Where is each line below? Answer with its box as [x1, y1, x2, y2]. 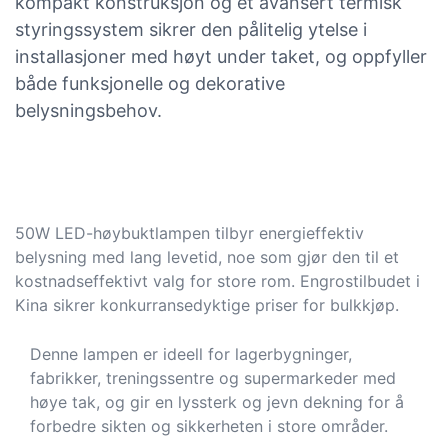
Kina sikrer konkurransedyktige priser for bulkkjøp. [15, 294, 399, 315]
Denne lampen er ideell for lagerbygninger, [30, 344, 352, 365]
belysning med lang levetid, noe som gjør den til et [15, 246, 399, 267]
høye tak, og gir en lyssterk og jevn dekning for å [30, 392, 404, 413]
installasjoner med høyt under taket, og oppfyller [15, 45, 427, 67]
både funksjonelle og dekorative [15, 72, 285, 94]
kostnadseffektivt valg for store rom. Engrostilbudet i [15, 270, 420, 291]
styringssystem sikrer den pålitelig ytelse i [15, 18, 367, 40]
